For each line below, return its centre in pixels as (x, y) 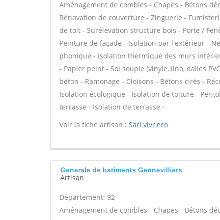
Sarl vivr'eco (148, 124)
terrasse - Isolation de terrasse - (112, 107)
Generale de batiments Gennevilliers (121, 170)
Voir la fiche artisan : (94, 124)
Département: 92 (87, 197)
